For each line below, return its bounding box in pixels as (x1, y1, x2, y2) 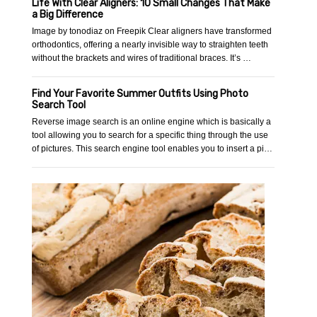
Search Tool (32, 99, 86, 112)
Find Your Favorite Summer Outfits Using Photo (32, 88, 249, 100)
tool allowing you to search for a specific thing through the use (32, 130, 269, 141)
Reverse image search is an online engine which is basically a (32, 117, 272, 127)
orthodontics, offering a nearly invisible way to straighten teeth (32, 40, 269, 50)
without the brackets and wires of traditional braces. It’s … (32, 53, 252, 64)
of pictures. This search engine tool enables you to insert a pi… (32, 144, 273, 154)
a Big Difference (32, 8, 104, 21)
